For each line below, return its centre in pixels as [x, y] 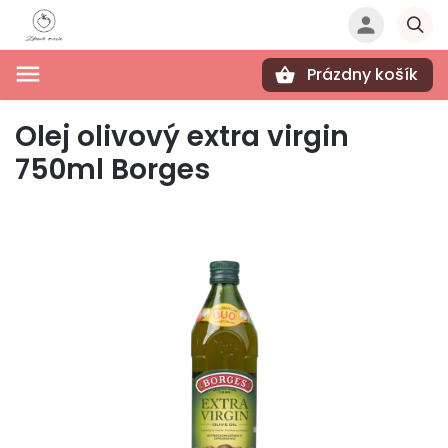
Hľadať [114, 109]
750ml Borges [112, 169]
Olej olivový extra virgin [182, 136]
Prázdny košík [362, 74]
